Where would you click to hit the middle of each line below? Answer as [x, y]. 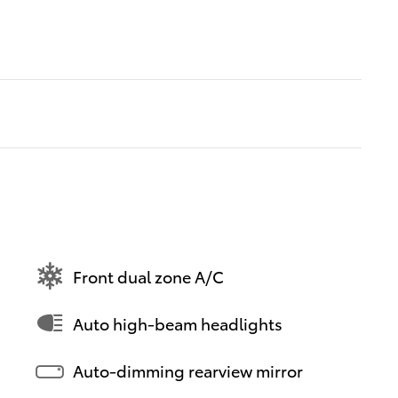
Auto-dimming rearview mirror [188, 370]
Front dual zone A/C [148, 275]
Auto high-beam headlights [178, 322]
